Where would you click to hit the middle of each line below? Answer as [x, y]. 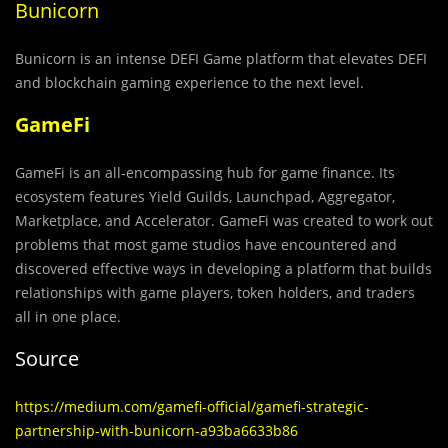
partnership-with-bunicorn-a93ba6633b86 [156, 431]
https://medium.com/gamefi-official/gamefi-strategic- [192, 407]
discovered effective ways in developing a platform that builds [223, 269]
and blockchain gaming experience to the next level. [189, 83]
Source [47, 359]
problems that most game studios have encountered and [206, 245]
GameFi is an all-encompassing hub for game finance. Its [205, 173]
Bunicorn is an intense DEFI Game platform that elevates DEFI [221, 59]
